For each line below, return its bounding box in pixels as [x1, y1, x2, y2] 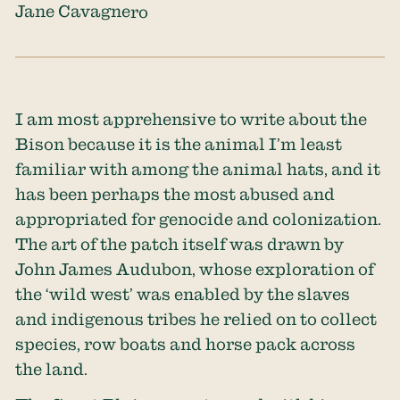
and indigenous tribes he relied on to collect [15, 309, 378, 328]
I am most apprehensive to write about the [15, 109, 368, 128]
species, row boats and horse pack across [15, 334, 356, 353]
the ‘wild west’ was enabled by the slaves [15, 284, 351, 303]
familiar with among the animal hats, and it [15, 159, 381, 178]
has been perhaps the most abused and [15, 184, 336, 203]
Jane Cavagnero [15, 2, 149, 21]
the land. [15, 359, 88, 378]
